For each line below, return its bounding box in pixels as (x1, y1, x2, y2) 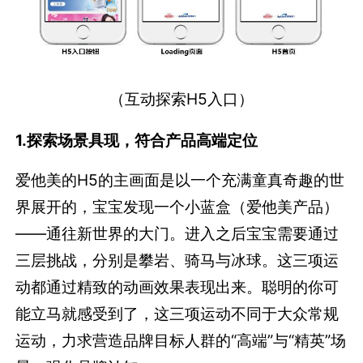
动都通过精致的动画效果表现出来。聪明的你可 (15, 276, 340, 297)
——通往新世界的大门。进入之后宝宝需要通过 (15, 223, 340, 243)
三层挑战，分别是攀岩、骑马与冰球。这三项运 (15, 250, 340, 270)
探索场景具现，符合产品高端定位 (27, 130, 258, 150)
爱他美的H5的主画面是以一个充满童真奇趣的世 (15, 169, 345, 190)
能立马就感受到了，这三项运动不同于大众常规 (15, 303, 340, 323)
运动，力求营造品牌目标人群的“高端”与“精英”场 (15, 330, 347, 350)
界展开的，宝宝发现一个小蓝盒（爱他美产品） (15, 196, 340, 216)
